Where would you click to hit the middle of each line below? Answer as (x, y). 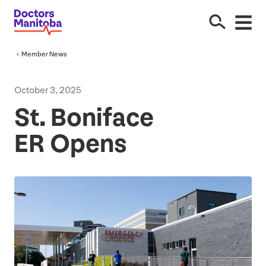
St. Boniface (84, 118)
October (32, 90)
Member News (44, 54)
